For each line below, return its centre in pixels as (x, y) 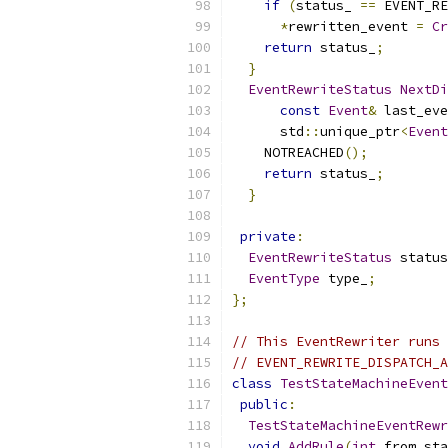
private (268, 236)
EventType (284, 278)
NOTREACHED (288, 152)
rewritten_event (352, 26)
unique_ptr (360, 131)
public (264, 404)
